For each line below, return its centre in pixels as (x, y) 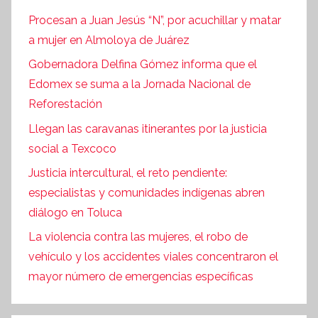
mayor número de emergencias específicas (141, 277)
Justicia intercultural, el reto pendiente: (128, 172)
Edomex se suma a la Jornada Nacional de (139, 84)
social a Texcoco (72, 148)
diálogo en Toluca (75, 212)
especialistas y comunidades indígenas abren (147, 192)
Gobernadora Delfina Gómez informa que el (143, 65)
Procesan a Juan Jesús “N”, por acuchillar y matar (155, 20)
